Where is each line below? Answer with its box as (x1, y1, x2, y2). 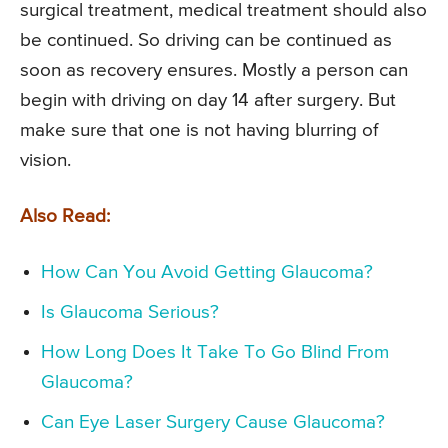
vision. (20, 150, 71, 170)
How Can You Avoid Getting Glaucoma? (41, 262, 373, 282)
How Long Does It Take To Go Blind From (41, 342, 389, 362)
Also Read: (20, 206, 110, 226)
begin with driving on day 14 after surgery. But (20, 90, 396, 110)
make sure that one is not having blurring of (20, 120, 378, 140)
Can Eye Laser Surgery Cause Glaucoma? (41, 412, 385, 432)
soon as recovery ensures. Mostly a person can (20, 60, 408, 80)
